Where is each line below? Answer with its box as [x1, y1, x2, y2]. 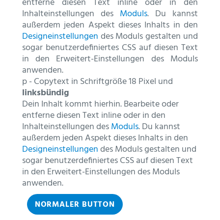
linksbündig [22, 85, 69, 100]
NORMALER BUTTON [34, 198, 115, 211]
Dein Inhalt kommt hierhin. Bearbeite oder [22, 97, 179, 111]
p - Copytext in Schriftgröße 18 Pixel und [22, 74, 173, 89]
